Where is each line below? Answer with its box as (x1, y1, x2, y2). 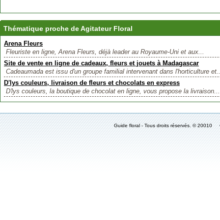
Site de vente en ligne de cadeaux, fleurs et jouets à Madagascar (4, 59, 199, 67)
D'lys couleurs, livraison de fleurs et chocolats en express (4, 79, 180, 86)
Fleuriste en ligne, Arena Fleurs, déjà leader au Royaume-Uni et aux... (6, 48, 204, 55)
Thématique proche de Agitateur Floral (3, 25, 133, 32)
